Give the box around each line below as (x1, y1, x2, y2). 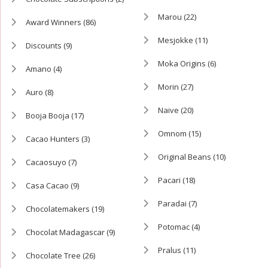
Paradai (157, 198, 187, 209)
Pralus (157, 245, 181, 256)
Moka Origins (157, 58, 206, 69)
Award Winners (25, 17, 81, 28)
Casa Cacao (25, 180, 69, 191)
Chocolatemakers (25, 203, 90, 215)
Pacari (157, 175, 181, 186)
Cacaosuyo (25, 157, 66, 168)
